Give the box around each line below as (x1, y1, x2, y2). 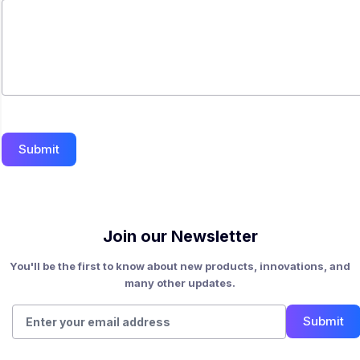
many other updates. (125, 276, 235, 289)
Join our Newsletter (102, 227, 258, 246)
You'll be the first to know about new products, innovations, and (10, 260, 350, 272)
